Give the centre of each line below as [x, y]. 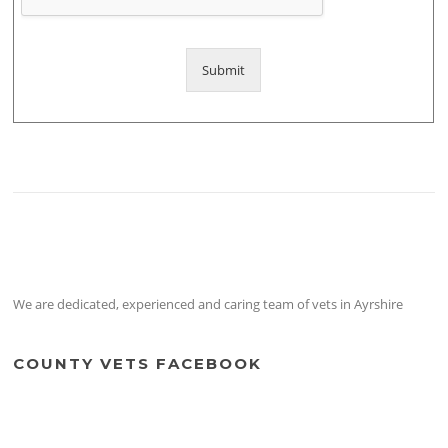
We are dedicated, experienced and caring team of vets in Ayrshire [208, 304]
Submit [224, 69]
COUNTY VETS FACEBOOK [138, 364]
